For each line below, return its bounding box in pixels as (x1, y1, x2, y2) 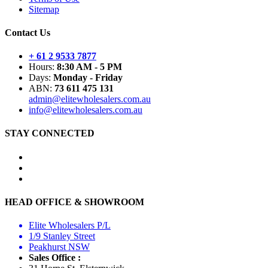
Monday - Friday (53, 72, 123, 83)
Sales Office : (29, 252, 81, 263)
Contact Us (5, 27, 50, 38)
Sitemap (29, 4, 59, 14)
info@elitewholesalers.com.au (29, 105, 142, 115)
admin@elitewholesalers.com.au (29, 94, 151, 105)
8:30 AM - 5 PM (57, 62, 122, 72)
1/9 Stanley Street (29, 231, 95, 242)
